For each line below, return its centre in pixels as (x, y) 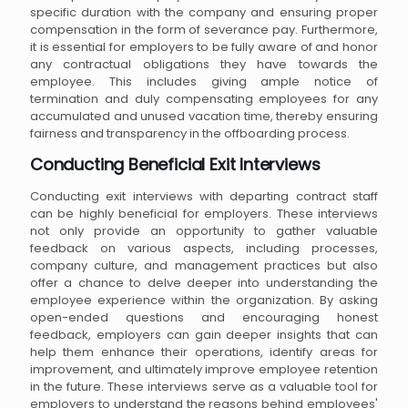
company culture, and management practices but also (204, 265)
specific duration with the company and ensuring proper (204, 12)
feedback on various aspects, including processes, (204, 248)
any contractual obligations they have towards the (204, 64)
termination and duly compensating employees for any (204, 98)
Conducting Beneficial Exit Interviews (175, 164)
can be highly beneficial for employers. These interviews (204, 213)
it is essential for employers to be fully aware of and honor (204, 46)
